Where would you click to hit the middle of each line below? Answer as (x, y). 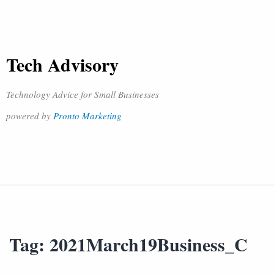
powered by (30, 116)
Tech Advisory (62, 64)
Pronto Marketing (87, 116)
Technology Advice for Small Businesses (83, 94)
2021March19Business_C (149, 244)
